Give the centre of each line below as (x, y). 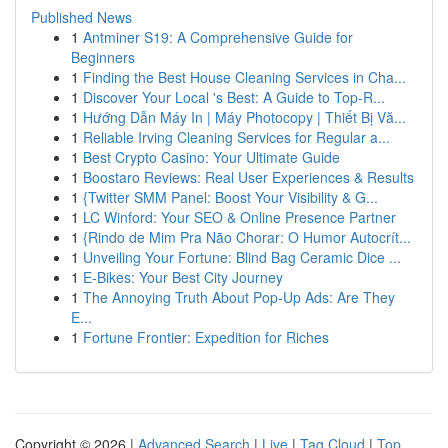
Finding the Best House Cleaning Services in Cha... (244, 77)
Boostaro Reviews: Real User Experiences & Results (248, 177)
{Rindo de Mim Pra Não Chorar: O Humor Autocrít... (247, 237)
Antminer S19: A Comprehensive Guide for (218, 37)
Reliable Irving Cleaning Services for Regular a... (236, 137)
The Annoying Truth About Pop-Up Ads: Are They (239, 297)
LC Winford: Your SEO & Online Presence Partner (239, 217)
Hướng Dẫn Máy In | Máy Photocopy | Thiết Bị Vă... (244, 117)
